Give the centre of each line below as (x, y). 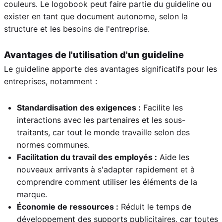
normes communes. (53, 144)
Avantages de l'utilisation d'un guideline (94, 54)
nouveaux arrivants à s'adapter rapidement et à (106, 169)
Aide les (173, 157)
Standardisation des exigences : (79, 107)
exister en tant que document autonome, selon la (96, 16)
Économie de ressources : (68, 206)
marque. (32, 194)
